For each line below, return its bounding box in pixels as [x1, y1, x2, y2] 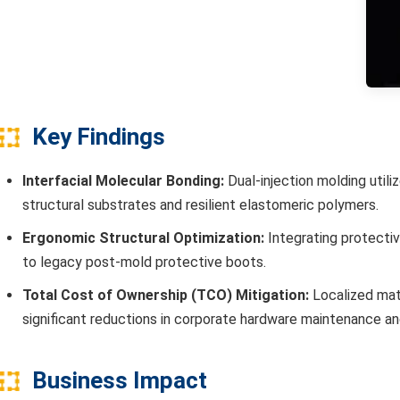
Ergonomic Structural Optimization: [22, 229, 264, 247]
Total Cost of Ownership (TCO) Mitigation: [22, 287, 309, 304]
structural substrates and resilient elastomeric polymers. [22, 196, 379, 214]
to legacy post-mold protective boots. [22, 254, 266, 271]
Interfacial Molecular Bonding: [22, 172, 224, 190]
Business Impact [32, 367, 207, 395]
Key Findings [32, 123, 165, 151]
